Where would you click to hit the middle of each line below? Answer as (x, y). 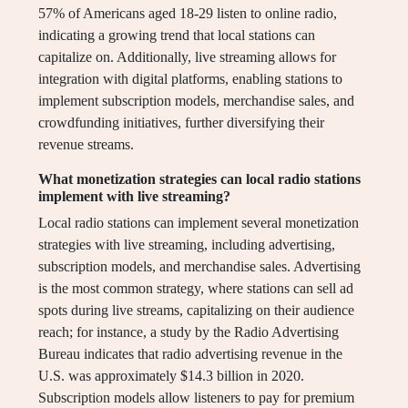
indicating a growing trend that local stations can (177, 36)
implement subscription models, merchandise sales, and (196, 101)
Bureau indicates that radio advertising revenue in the (190, 354)
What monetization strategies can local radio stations (199, 179)
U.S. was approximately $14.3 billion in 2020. (171, 376)
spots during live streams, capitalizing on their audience (196, 311)
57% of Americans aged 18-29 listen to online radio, (188, 14)
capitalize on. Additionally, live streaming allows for (187, 57)
